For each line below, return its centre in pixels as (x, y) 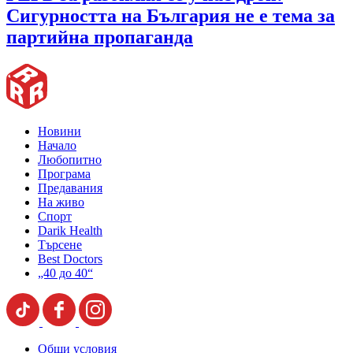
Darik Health (70, 231)
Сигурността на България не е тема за (171, 16)
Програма (64, 174)
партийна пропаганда (100, 37)
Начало (57, 146)
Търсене (60, 245)
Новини (59, 132)
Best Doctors (70, 259)
